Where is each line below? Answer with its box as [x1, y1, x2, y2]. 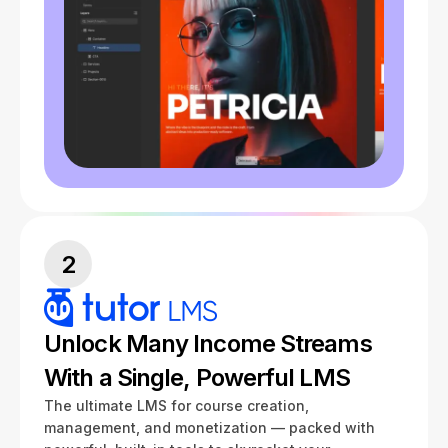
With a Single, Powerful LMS [44, 363, 350, 393]
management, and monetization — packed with [44, 419, 375, 437]
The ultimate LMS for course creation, [44, 397, 309, 415]
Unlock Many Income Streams [44, 329, 372, 359]
